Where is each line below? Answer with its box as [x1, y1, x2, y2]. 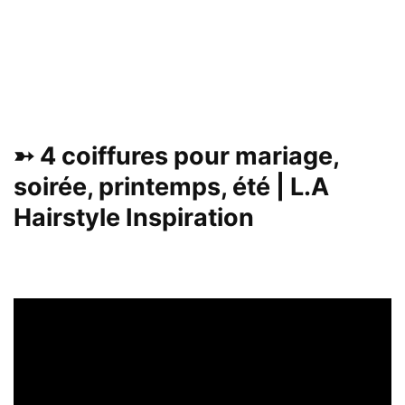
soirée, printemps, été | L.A [14, 172, 329, 202]
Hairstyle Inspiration [14, 202, 254, 233]
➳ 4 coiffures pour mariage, [14, 141, 339, 172]
